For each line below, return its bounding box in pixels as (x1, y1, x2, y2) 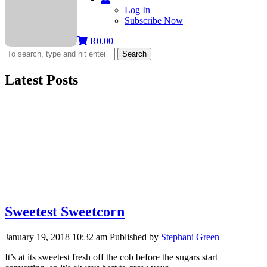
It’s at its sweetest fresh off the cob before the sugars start (5, 252, 218, 262)
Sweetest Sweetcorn (5, 203, 125, 219)
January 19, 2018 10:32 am (5, 231, 107, 242)
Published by (110, 231, 161, 242)
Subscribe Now (124, 15, 183, 26)
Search (122, 49, 147, 58)
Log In (124, 5, 150, 15)
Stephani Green (161, 231, 219, 242)
